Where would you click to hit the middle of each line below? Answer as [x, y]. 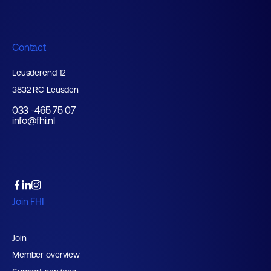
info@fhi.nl [34, 120]
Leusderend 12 [39, 73]
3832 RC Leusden [46, 90]
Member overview [46, 255]
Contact [29, 47]
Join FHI [28, 201]
